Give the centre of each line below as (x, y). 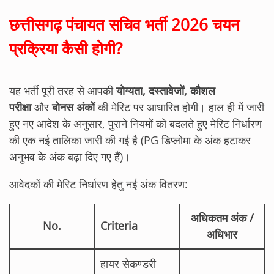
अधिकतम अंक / (222, 217)
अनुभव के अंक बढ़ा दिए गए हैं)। (70, 156)
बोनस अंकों (73, 107)
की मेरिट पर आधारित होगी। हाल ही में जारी (180, 107)
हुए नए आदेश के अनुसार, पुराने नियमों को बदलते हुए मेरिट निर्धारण (135, 123)
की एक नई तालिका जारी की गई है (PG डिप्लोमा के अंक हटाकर (130, 140)
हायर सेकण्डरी (128, 263)
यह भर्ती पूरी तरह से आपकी (63, 90)
